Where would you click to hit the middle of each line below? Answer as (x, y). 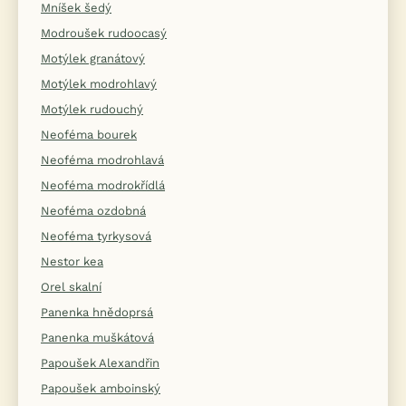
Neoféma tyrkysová (96, 237)
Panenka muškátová (97, 338)
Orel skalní (71, 287)
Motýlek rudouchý (92, 110)
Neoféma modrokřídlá (103, 186)
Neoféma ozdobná (93, 211)
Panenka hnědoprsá (97, 313)
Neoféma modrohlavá (102, 160)
